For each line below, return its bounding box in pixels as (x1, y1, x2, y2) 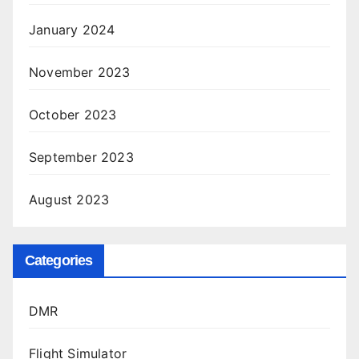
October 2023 (29, 107, 117, 123)
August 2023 (29, 192, 110, 208)
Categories (25, 252, 92, 269)
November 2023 (29, 64, 131, 81)
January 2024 (29, 22, 115, 38)
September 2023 (29, 149, 134, 166)
